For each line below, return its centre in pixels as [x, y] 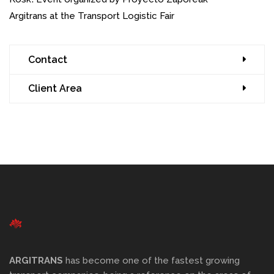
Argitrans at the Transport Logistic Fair [92, 16]
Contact [48, 60]
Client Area [55, 89]
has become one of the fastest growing [151, 261]
